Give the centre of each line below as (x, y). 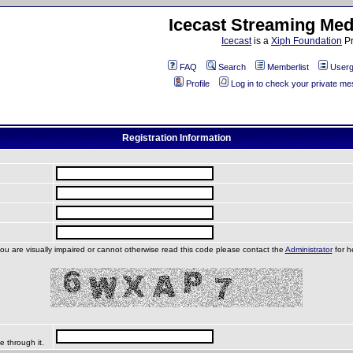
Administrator (308, 249)
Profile (198, 84)
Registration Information (176, 138)
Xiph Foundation (307, 41)
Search (232, 67)
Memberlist (288, 67)
